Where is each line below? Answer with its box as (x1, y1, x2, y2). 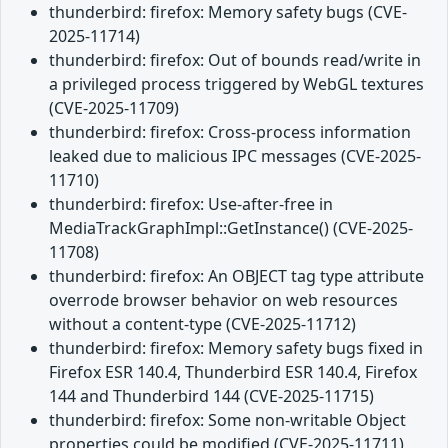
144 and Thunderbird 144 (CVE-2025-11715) (49, 384, 374, 407)
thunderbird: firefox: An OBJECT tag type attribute (49, 264, 424, 287)
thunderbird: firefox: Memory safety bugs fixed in (49, 336, 423, 359)
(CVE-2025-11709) (49, 96, 179, 119)
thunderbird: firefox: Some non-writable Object (49, 408, 406, 431)
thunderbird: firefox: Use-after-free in (49, 192, 333, 215)
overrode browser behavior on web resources (49, 288, 398, 311)
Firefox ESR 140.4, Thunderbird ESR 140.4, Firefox (49, 360, 417, 383)
